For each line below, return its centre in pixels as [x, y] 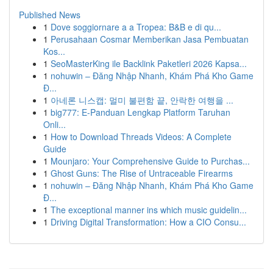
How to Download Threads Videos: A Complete [141, 136]
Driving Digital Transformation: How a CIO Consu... [148, 222]
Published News [50, 15]
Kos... [54, 51]
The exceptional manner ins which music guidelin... [149, 210]
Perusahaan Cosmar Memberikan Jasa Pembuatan [150, 39]
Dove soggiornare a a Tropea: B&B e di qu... [136, 27]
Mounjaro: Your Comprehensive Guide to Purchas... [150, 161]
